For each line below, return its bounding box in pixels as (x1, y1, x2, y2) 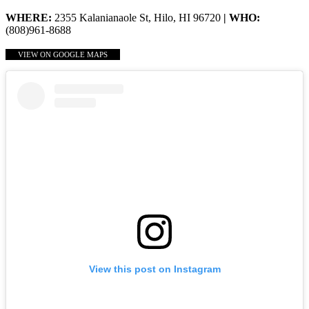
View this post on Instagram (88, 263, 221, 275)
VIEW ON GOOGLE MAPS (18, 50, 108, 59)
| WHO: (223, 12, 260, 24)
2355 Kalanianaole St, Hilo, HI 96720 (54, 12, 223, 24)
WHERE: (6, 12, 54, 24)
